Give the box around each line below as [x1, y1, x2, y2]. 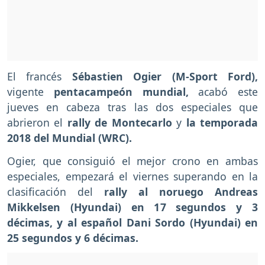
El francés [7, 69, 72, 83]
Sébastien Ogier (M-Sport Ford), [72, 69, 258, 83]
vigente [7, 84, 54, 99]
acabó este [188, 84, 258, 99]
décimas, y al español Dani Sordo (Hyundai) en [7, 215, 258, 230]
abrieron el [7, 115, 63, 130]
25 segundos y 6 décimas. [7, 230, 138, 245]
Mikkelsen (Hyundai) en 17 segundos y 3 [7, 199, 258, 214]
